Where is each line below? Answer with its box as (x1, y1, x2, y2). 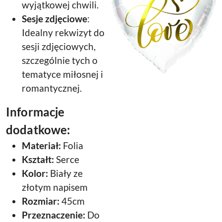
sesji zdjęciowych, (22, 41, 96, 52)
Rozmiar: (22, 196, 59, 207)
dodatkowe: (6, 122, 70, 137)
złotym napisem (22, 182, 88, 193)
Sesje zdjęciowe (22, 13, 87, 24)
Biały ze (48, 168, 83, 179)
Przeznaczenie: (22, 210, 85, 221)
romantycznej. (22, 83, 82, 94)
